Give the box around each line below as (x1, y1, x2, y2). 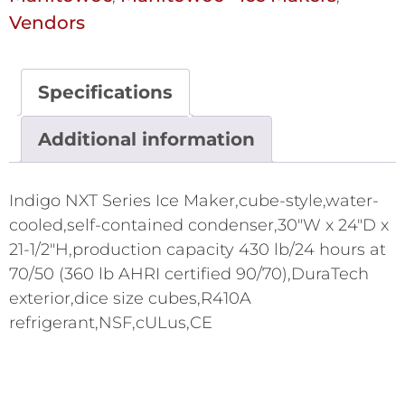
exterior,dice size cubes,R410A (9, 287, 251, 308)
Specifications (38, 80, 173, 103)
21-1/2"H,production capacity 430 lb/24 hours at (9, 239, 386, 259)
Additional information (38, 127, 255, 150)
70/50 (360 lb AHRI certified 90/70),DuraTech (9, 263, 369, 284)
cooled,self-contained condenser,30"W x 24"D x (9, 214, 389, 235)
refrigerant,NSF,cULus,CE (9, 312, 212, 333)
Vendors (9, 11, 85, 33)
